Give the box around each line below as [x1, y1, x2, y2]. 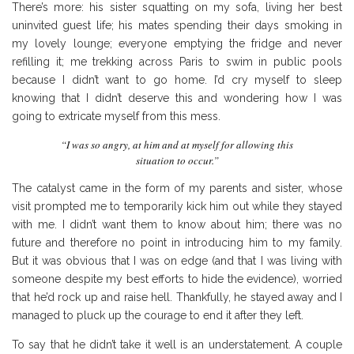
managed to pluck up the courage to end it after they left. [12, 308, 303, 322]
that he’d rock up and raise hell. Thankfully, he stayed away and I [12, 290, 342, 303]
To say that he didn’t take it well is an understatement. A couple [12, 337, 342, 351]
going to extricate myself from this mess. [12, 109, 220, 122]
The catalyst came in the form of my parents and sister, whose [12, 181, 342, 194]
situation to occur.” [135, 153, 219, 168]
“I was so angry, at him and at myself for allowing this [61, 137, 293, 152]
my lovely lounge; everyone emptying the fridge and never [12, 36, 342, 50]
